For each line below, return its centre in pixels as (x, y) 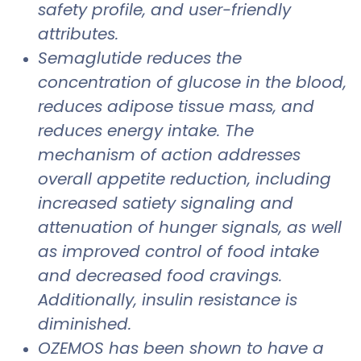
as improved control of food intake (178, 252)
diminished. (85, 324)
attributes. (78, 34)
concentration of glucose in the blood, (192, 83)
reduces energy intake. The (146, 131)
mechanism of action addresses (169, 155)
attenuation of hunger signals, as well (190, 228)
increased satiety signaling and (166, 203)
